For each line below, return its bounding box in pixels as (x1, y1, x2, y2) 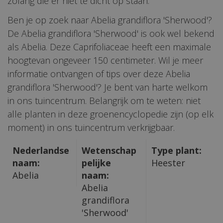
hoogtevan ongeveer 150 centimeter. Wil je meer (7, 54, 203, 67)
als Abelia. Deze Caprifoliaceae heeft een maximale (7, 41, 211, 53)
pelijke (82, 157, 111, 169)
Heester (151, 157, 185, 169)
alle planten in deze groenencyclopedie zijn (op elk (7, 108, 214, 120)
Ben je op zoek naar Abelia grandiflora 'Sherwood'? (7, 14, 212, 26)
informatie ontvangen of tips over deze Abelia (7, 68, 190, 80)
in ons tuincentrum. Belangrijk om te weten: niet (7, 95, 201, 107)
